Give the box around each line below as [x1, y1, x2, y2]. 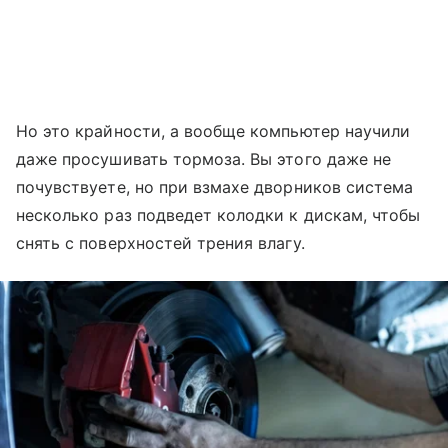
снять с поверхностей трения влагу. [16, 232, 305, 253]
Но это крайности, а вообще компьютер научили [16, 120, 411, 141]
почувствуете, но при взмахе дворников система [16, 176, 414, 197]
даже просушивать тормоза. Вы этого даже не [16, 148, 392, 169]
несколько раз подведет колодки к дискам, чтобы [16, 204, 421, 225]
